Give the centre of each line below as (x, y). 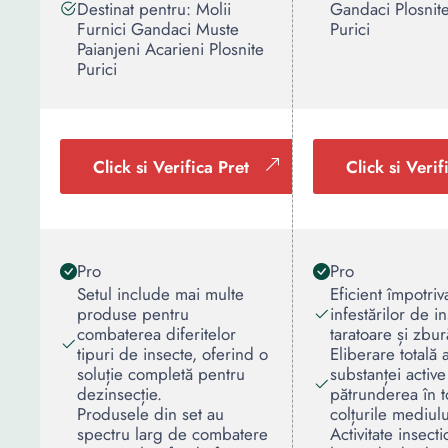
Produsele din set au (150, 414)
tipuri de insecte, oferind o (172, 354)
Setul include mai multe (160, 294)
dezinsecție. (119, 394)
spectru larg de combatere (172, 434)
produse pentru (133, 314)
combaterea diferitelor (156, 334)
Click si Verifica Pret (171, 167)
